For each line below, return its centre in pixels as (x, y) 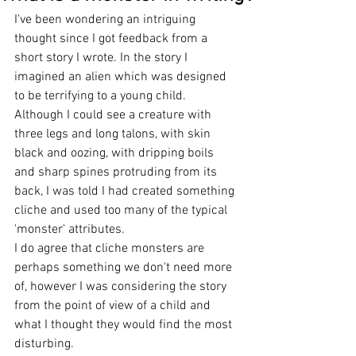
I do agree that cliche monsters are (111, 249)
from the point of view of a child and (114, 306)
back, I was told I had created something (126, 192)
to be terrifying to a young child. (102, 96)
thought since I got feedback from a (112, 39)
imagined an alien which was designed (122, 77)
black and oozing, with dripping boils (116, 153)
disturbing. (46, 344)
